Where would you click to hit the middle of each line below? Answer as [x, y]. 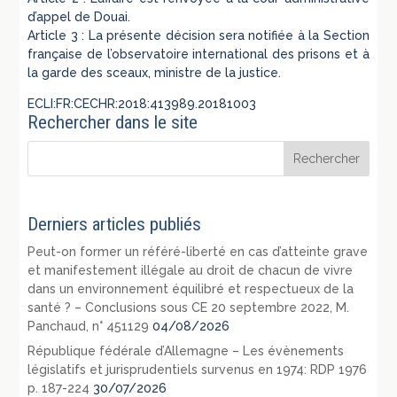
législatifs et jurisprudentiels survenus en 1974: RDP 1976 [198, 370]
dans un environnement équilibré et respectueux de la [191, 289]
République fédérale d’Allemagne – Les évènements [186, 351]
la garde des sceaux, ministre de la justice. [155, 72]
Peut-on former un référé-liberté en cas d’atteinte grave [198, 252]
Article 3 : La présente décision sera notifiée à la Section [198, 35]
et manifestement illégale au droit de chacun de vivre [191, 271]
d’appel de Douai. [79, 16]
